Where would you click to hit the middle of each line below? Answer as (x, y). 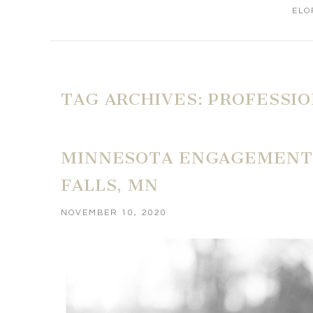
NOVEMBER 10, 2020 (114, 212)
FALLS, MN (110, 185)
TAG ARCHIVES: (135, 100)
